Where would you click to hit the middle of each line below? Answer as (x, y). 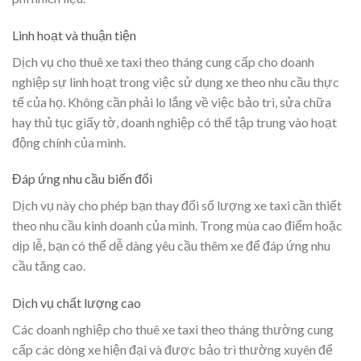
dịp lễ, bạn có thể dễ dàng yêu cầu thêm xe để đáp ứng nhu (171, 246)
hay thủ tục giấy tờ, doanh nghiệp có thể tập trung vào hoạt (174, 122)
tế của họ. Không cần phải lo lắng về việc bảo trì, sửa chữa (172, 102)
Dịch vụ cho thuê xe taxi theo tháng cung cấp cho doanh (163, 61)
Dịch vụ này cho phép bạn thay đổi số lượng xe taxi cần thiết (177, 205)
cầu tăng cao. (49, 266)
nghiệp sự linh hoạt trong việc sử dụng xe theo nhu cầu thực (176, 81)
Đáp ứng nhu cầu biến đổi (82, 179)
